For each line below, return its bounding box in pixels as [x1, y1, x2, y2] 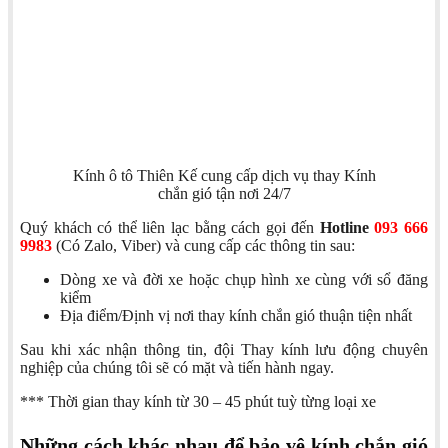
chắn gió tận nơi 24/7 [157, 185, 291, 203]
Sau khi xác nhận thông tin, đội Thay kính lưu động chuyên [20, 341, 428, 359]
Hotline [319, 219, 375, 237]
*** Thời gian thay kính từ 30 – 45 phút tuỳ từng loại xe [20, 393, 376, 411]
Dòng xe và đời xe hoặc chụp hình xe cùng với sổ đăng [60, 271, 428, 289]
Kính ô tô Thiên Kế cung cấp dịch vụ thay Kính [72, 167, 376, 185]
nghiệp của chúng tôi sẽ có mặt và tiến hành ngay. [20, 359, 334, 377]
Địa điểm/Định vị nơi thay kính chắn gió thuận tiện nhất [60, 307, 412, 325]
